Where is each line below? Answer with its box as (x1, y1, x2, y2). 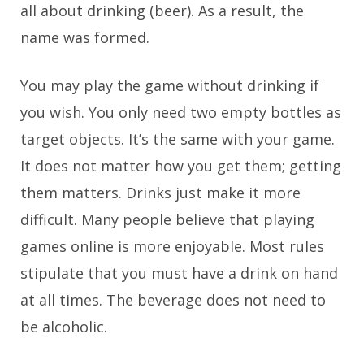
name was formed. (20, 28, 149, 48)
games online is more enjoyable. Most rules (20, 236, 324, 257)
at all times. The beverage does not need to (20, 290, 326, 310)
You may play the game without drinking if (20, 76, 319, 96)
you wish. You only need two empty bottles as (20, 102, 341, 123)
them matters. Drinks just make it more (20, 183, 301, 203)
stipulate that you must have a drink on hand (20, 263, 338, 284)
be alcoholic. (20, 317, 107, 337)
